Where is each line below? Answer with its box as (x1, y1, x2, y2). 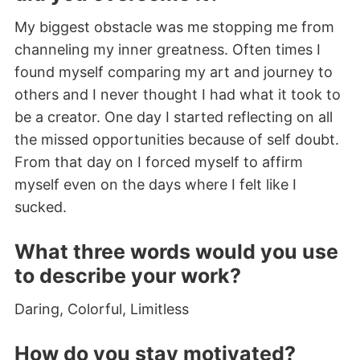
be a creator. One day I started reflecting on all (14, 108, 333, 126)
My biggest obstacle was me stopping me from (14, 18, 334, 36)
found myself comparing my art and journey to (14, 63, 333, 81)
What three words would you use (14, 239, 338, 264)
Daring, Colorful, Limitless (14, 301, 193, 318)
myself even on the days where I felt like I (14, 176, 297, 194)
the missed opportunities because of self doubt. (14, 131, 339, 149)
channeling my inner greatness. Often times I (14, 41, 321, 59)
